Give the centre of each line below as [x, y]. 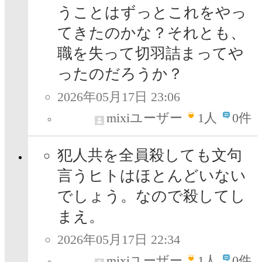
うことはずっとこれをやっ [152, 13]
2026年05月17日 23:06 [119, 97]
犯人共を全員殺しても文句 [150, 156]
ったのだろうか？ [120, 74]
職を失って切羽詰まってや [151, 54]
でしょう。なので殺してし [151, 196]
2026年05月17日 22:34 [119, 240]
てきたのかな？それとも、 [151, 33]
